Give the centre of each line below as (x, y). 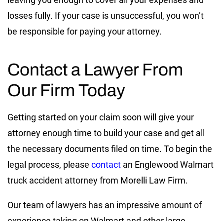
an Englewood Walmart (167, 165)
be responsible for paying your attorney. (85, 32)
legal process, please (49, 165)
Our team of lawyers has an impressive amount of (105, 205)
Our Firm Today (66, 91)
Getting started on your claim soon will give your (101, 117)
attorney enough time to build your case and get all (106, 133)
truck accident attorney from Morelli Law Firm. (98, 181)
